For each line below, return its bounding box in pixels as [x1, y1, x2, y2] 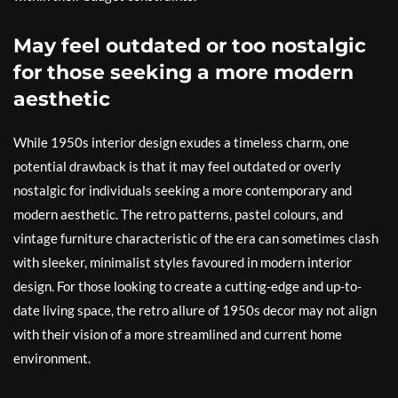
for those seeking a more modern [13, 60, 354, 85]
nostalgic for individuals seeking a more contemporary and [13, 182, 352, 199]
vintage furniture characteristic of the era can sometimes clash [13, 230, 378, 247]
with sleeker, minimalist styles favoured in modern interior [13, 254, 352, 271]
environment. [13, 350, 91, 367]
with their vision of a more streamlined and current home [13, 326, 342, 343]
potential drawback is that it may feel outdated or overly [13, 158, 341, 175]
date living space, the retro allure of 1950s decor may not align [13, 302, 377, 319]
